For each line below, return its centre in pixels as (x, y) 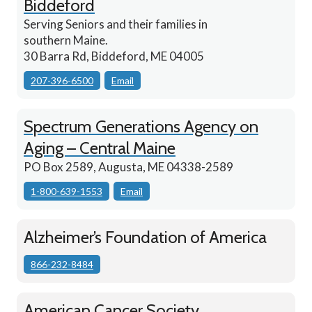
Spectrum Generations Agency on (141, 127)
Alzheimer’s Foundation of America (145, 237)
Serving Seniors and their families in (116, 24)
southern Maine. (66, 40)
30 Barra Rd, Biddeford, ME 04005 (114, 56)
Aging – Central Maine (100, 148)
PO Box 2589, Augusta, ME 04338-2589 (128, 167)
